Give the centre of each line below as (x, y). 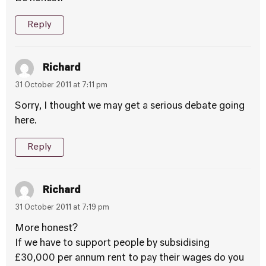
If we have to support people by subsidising (112, 243)
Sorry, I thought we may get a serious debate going (130, 106)
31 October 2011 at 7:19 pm (62, 208)
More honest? (46, 229)
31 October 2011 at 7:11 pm (61, 85)
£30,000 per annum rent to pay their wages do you (129, 258)
